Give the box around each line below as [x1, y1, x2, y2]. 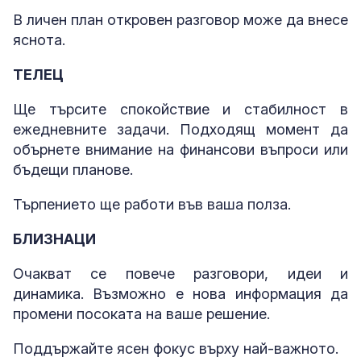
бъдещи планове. [13, 161, 133, 178]
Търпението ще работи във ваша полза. [13, 196, 291, 213]
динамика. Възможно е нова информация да [13, 285, 348, 302]
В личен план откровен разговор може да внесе [13, 11, 348, 28]
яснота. [13, 31, 65, 48]
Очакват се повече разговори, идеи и [13, 265, 348, 282]
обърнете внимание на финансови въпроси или [13, 141, 348, 158]
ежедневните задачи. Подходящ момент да [13, 121, 348, 138]
